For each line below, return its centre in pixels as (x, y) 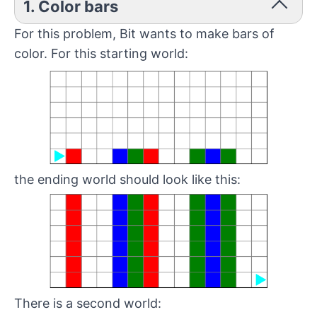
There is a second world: (88, 303)
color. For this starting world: (101, 53)
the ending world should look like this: (127, 180)
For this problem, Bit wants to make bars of (144, 34)
